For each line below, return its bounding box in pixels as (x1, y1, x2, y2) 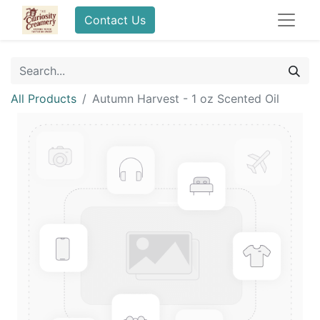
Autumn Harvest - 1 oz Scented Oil (92, 91, 279, 106)
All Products (11, 91, 76, 106)
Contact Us (84, 13, 146, 27)
